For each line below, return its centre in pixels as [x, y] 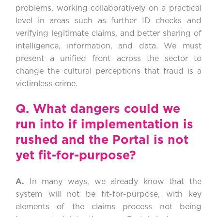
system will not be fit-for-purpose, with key [108, 194]
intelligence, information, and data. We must [108, 46]
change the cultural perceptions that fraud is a [108, 71]
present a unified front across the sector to [108, 59]
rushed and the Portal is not [102, 140]
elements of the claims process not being [108, 207]
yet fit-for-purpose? [76, 156]
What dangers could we [107, 109]
